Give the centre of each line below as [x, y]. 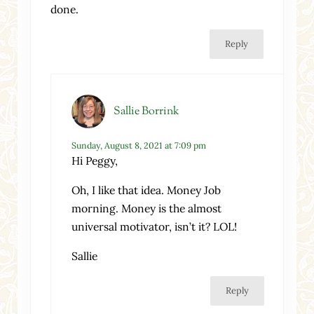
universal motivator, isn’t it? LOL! [154, 226]
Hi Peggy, [94, 160]
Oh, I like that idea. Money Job [146, 190]
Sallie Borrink [146, 111]
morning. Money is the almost [146, 208]
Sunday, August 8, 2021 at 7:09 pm [138, 145]
